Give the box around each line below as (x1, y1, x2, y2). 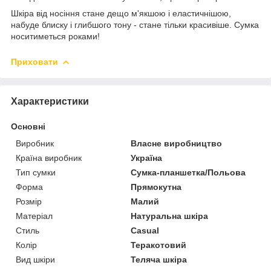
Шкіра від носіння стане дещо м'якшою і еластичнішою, (11, 8, 231, 18)
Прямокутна (131, 181, 182, 192)
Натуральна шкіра (131, 211, 209, 221)
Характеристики (11, 96, 89, 106)
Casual (131, 225, 160, 235)
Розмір (16, 196, 42, 206)
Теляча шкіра (131, 254, 188, 264)
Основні (11, 121, 45, 131)
